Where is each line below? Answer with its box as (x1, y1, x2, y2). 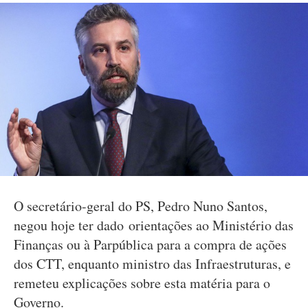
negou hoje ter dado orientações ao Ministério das (14, 216, 294, 234)
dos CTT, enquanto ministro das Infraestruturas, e (14, 254, 291, 273)
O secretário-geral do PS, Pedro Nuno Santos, (14, 197, 267, 215)
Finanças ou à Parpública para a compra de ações (14, 235, 287, 254)
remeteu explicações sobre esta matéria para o (14, 274, 270, 292)
